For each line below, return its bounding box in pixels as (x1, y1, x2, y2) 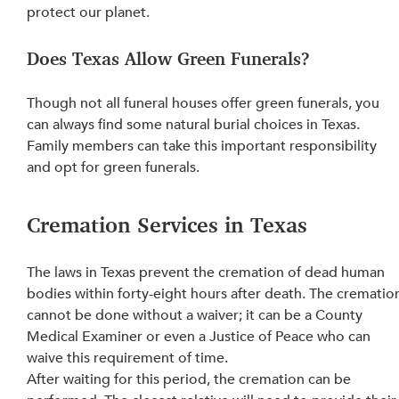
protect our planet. (27, 2, 151, 22)
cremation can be (239, 369, 355, 389)
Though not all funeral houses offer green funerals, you (27, 93, 384, 113)
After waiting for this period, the (27, 369, 240, 389)
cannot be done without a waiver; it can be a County (27, 305, 367, 325)
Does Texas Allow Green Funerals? (27, 47, 311, 69)
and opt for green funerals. (27, 157, 200, 177)
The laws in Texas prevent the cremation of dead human (27, 262, 389, 282)
